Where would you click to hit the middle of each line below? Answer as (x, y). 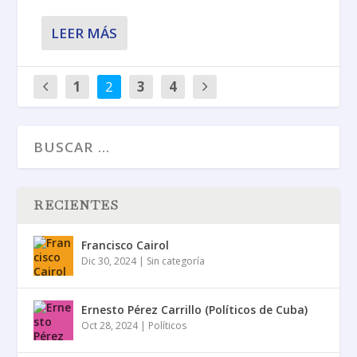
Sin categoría (176, 261)
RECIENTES (76, 205)
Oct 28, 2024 (110, 325)
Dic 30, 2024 (109, 261)
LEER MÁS (84, 33)
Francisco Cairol (126, 245)
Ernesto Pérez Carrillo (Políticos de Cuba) (195, 309)
